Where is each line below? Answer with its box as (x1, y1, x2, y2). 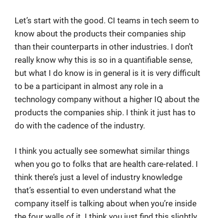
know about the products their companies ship (15, 28, 186, 38)
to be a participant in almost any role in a (15, 81, 163, 91)
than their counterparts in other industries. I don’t (15, 41, 193, 52)
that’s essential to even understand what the (15, 185, 176, 195)
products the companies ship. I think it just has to (15, 107, 196, 117)
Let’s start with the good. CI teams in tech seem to (15, 15, 199, 25)
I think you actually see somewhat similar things (15, 146, 190, 156)
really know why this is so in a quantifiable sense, (15, 54, 192, 65)
